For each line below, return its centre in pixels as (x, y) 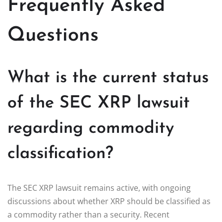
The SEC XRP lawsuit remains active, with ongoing (99, 188)
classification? (60, 154)
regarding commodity (91, 128)
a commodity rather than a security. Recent (88, 214)
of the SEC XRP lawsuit (99, 103)
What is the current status (108, 78)
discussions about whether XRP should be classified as (109, 201)
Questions (53, 35)
